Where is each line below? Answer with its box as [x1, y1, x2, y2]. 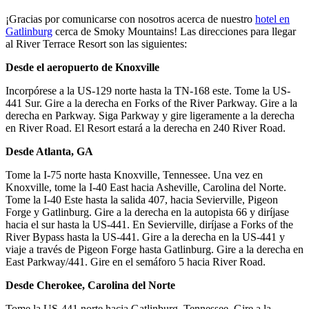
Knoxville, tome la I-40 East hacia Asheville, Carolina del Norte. [6, 181, 286, 193]
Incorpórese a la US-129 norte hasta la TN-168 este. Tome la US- [6, 84, 290, 97]
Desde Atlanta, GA [6, 145, 93, 157]
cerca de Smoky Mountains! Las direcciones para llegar [52, 25, 296, 37]
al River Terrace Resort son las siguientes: [6, 37, 187, 50]
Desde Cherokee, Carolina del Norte [6, 279, 175, 291]
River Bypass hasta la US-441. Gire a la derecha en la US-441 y [6, 230, 285, 243]
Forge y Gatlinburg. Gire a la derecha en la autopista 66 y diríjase [6, 206, 289, 218]
